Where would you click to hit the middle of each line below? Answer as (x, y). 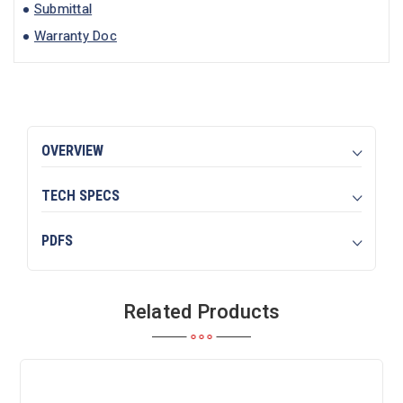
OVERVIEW (72, 151)
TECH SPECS (80, 196)
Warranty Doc (75, 36)
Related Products (201, 312)
